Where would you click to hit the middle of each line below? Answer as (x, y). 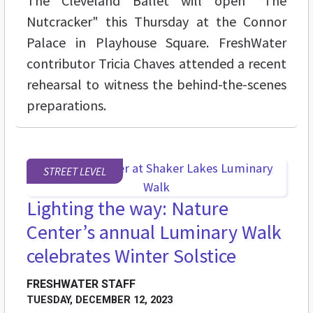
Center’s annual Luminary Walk (154, 232)
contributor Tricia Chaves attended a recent (156, 64)
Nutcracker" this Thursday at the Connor (156, 22)
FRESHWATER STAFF (81, 284)
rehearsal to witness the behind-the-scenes (156, 85)
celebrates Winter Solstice (131, 256)
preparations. (66, 105)
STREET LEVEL (75, 172)
